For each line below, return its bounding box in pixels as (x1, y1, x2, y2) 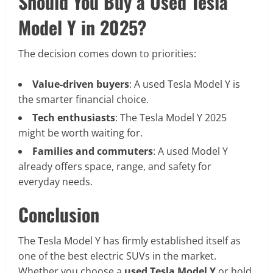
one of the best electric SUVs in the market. (18, 249, 216, 263)
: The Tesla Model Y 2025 (115, 111, 227, 125)
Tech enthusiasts (32, 111, 115, 125)
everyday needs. (18, 175, 93, 189)
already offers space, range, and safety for (18, 160, 211, 174)
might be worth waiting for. (18, 126, 143, 140)
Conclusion (18, 200, 99, 229)
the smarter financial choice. (18, 93, 149, 107)
